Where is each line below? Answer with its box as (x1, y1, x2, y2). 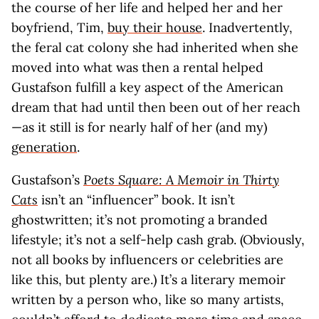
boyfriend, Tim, (11, 19, 108, 36)
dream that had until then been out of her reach (11, 99, 300, 115)
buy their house (108, 19, 202, 36)
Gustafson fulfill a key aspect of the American (11, 79, 283, 95)
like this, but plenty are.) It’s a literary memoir (11, 271, 286, 288)
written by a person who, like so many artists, (11, 291, 284, 308)
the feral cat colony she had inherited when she (11, 39, 298, 56)
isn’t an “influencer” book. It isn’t (38, 192, 235, 208)
